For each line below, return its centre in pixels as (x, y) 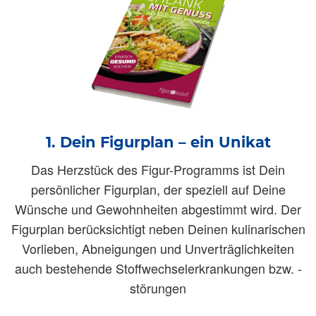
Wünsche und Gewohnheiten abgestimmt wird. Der (158, 208)
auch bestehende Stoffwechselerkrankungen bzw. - (158, 268)
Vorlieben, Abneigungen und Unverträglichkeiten (158, 248)
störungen (158, 287)
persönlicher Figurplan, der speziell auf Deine (158, 189)
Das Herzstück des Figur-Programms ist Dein (158, 169)
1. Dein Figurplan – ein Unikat (158, 142)
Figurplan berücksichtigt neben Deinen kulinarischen (158, 228)
